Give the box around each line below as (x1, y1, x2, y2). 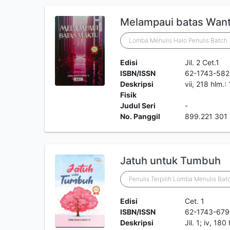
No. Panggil (120, 112, 160, 121)
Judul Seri (120, 101, 156, 110)
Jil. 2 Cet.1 (185, 58, 220, 67)
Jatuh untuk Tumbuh (120, 155, 221, 167)
